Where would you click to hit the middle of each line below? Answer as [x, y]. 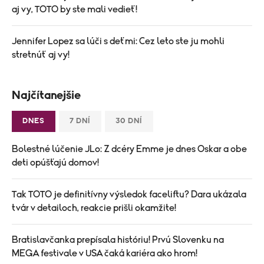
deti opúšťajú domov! [55, 162]
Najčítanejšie [46, 95]
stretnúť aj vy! [41, 55]
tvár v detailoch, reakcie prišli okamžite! [94, 208]
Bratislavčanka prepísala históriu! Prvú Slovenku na [118, 240]
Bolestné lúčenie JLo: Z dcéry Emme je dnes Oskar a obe [129, 149]
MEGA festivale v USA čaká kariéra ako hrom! [105, 253]
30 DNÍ [129, 121]
